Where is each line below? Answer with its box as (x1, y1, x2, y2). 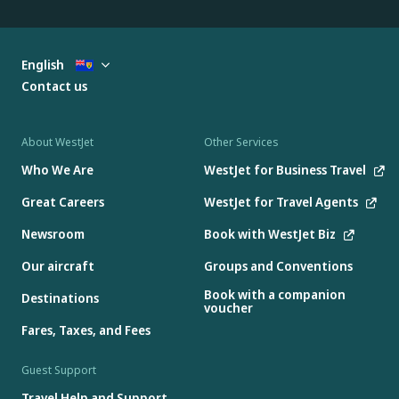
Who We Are (21, 161, 94, 179)
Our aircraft (21, 257, 94, 275)
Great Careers (21, 193, 104, 211)
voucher (203, 298, 253, 316)
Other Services (203, 134, 279, 150)
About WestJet (21, 134, 94, 150)
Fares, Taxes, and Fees (21, 322, 151, 339)
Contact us (21, 77, 87, 94)
